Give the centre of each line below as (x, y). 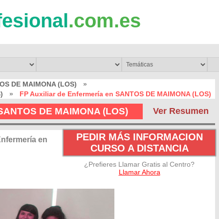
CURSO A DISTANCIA (139, 148)
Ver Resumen (181, 111)
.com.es (105, 21)
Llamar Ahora (139, 172)
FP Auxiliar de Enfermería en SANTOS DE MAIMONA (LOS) (115, 94)
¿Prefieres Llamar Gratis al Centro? (139, 164)
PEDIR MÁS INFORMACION (139, 137)
